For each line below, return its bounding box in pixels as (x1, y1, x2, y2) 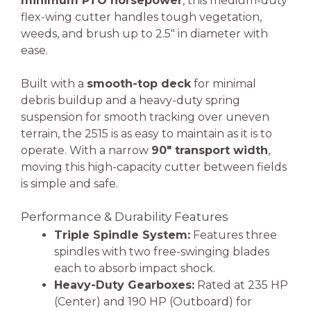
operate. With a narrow (21, 144, 151, 158)
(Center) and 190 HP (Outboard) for (54, 295, 252, 309)
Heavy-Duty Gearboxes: (54, 278, 194, 292)
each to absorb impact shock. (54, 262, 215, 276)
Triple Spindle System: (54, 228, 190, 242)
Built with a (21, 77, 87, 91)
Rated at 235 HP (194, 278, 288, 292)
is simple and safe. (21, 177, 118, 191)
